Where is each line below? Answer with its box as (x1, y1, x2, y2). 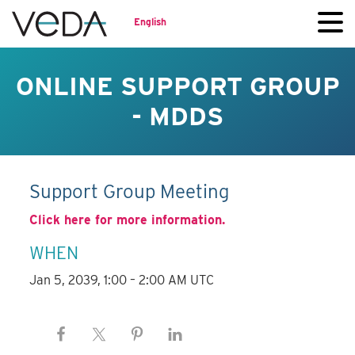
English (134, 15, 166, 28)
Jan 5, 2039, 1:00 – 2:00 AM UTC (29, 273, 215, 288)
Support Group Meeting (29, 180, 230, 204)
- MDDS (132, 101, 223, 132)
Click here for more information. (29, 212, 226, 228)
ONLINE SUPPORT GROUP (15, 71, 340, 101)
